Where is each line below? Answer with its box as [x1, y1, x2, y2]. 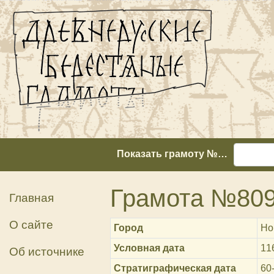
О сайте [9, 218, 53, 231]
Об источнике [9, 245, 84, 258]
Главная [9, 191, 54, 204]
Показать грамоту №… [117, 149, 228, 160]
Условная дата [114, 243, 185, 253]
